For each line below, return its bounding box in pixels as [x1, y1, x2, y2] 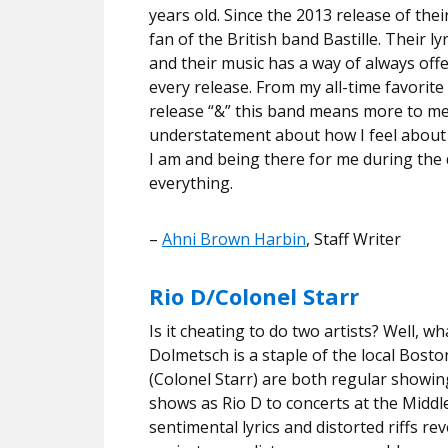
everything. [149, 171, 233, 194]
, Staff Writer [306, 227, 401, 250]
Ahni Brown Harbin [162, 227, 306, 250]
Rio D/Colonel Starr [149, 280, 359, 311]
